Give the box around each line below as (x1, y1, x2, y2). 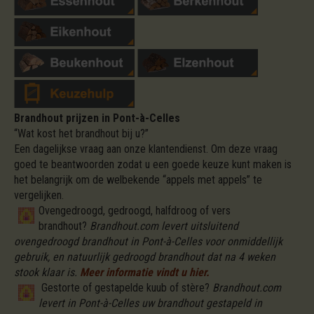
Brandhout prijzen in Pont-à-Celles (14, 111, 180, 125)
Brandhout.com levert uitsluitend (90, 219, 238, 233)
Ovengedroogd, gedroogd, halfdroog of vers (39, 204, 231, 218)
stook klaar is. (14, 266, 77, 280)
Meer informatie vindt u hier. (80, 266, 210, 280)
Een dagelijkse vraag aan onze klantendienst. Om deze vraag (14, 142, 278, 156)
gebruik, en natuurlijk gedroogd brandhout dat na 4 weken (14, 250, 275, 264)
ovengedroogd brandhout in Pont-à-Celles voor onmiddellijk (14, 235, 282, 249)
